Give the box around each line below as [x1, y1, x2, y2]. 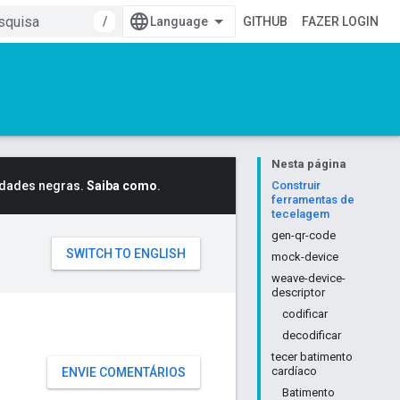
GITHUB [243, 14, 287, 29]
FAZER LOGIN [302, 14, 379, 29]
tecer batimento [271, 350, 353, 363]
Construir [271, 179, 321, 192]
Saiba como [86, 179, 157, 193]
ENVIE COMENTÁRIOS [62, 365, 186, 379]
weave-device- [271, 271, 346, 285]
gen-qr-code [271, 229, 336, 242]
